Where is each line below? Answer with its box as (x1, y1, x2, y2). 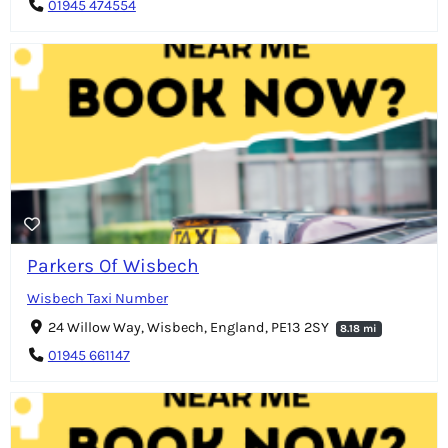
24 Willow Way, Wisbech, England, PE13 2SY (47, 318, 332, 336)
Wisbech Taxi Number (27, 289, 168, 307)
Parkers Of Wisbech (27, 253, 199, 277)
